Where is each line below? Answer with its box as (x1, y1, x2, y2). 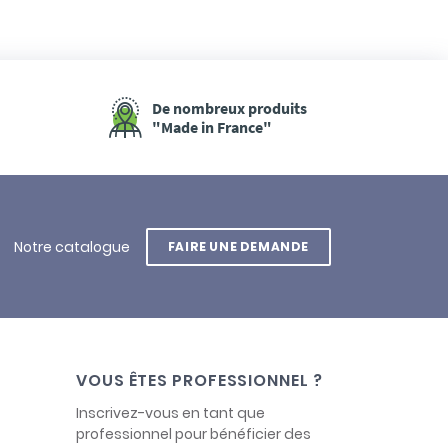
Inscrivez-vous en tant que (76, 402, 265, 423)
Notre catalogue (13, 236, 130, 257)
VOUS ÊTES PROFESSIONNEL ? (76, 368, 323, 392)
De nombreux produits (151, 97, 307, 118)
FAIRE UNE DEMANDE (167, 237, 309, 255)
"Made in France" (151, 116, 272, 137)
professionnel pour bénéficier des (76, 423, 311, 444)
